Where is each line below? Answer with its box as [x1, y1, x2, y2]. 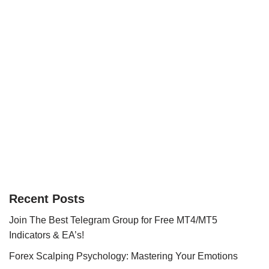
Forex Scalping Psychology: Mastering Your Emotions [9, 251, 238, 261]
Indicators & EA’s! [9, 230, 84, 240]
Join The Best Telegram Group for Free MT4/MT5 [9, 215, 217, 225]
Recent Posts [9, 192, 85, 205]
